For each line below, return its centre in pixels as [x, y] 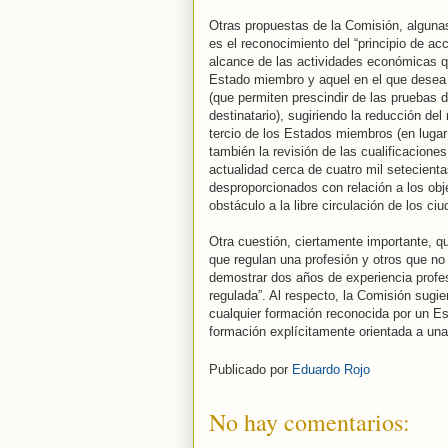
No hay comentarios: [309, 422]
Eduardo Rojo [331, 370]
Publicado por [250, 370]
